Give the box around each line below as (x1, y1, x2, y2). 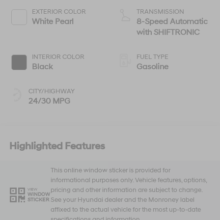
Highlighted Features (9, 140, 105, 152)
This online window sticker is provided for (50, 166, 170, 174)
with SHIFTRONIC (137, 27, 199, 38)
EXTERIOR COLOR (31, 8, 86, 16)
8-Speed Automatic (137, 17, 208, 27)
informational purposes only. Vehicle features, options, (50, 176, 207, 184)
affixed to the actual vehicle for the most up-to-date (50, 205, 201, 214)
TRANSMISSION (137, 8, 184, 16)
